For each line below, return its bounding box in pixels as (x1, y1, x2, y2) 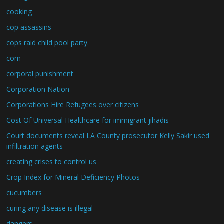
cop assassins (6, 22, 52, 32)
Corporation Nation (6, 84, 70, 94)
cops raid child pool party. (6, 38, 89, 47)
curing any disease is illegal (6, 203, 93, 213)
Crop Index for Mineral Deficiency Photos (6, 172, 140, 182)
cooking (6, 7, 32, 16)
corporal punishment (6, 69, 74, 78)
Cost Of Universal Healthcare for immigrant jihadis (6, 115, 169, 125)
